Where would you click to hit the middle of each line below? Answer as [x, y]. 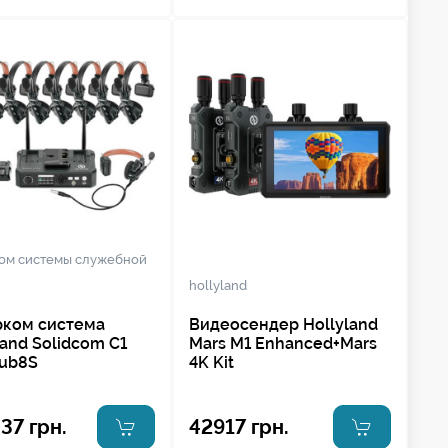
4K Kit [211, 362]
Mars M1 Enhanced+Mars [282, 343]
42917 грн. [238, 427]
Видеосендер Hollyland [283, 324]
